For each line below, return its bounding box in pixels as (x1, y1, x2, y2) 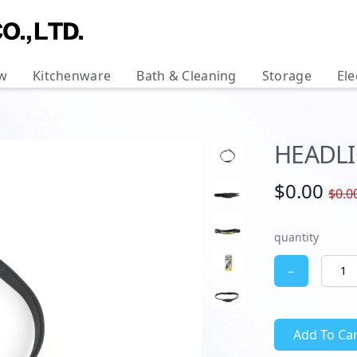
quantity (274, 229, 319, 245)
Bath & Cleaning (136, 67, 237, 84)
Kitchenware (32, 67, 112, 84)
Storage (261, 67, 312, 84)
